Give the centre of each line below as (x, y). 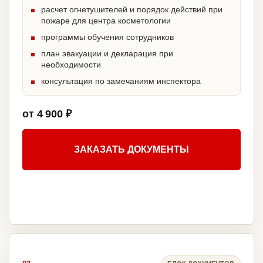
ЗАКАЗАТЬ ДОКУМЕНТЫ (131, 150)
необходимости (71, 65)
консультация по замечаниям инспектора (121, 81)
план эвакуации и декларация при (107, 54)
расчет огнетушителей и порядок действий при (132, 10)
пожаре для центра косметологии (106, 21)
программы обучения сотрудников (107, 37)
